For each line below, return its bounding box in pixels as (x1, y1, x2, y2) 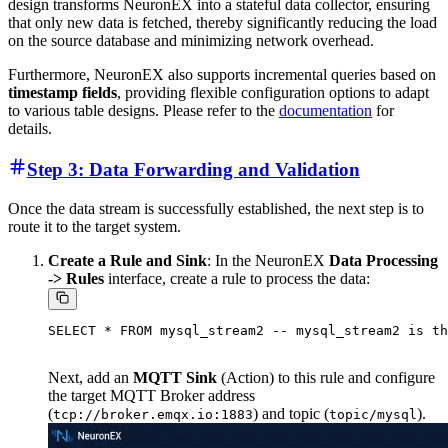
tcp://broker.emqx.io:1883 (53, 406, 253, 422)
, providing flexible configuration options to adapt (117, 84, 429, 102)
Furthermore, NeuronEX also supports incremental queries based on (8, 66, 436, 84)
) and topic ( (253, 404, 329, 422)
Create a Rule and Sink (48, 251, 207, 269)
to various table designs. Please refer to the (8, 102, 279, 120)
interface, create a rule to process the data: (104, 269, 370, 287)
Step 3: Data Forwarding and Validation (26, 158, 360, 180)
